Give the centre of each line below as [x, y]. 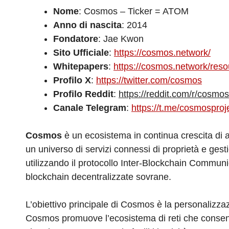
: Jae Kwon [121, 39]
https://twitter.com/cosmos [149, 81]
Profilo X [72, 81]
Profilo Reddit [83, 94]
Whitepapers [81, 67]
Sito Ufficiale [81, 53]
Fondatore [76, 39]
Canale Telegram [90, 108]
